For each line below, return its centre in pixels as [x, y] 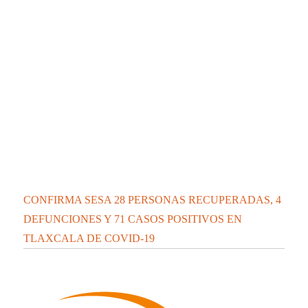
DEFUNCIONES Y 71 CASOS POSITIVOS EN [133, 45]
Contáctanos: [52, 199]
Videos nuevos [64, 220]
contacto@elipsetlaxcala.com [149, 199]
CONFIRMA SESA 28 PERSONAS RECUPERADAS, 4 [153, 26]
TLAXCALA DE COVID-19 [89, 65]
